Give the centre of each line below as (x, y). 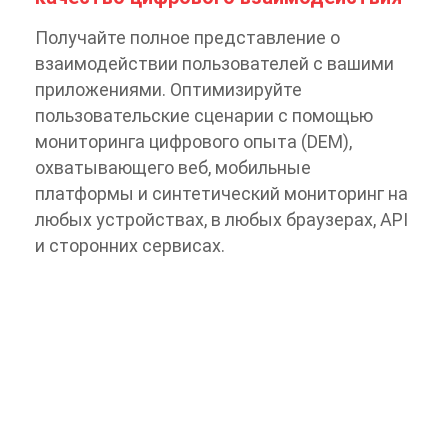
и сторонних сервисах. (130, 246)
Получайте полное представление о (187, 38)
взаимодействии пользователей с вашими (214, 64)
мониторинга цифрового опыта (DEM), (193, 142)
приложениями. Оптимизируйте (168, 90)
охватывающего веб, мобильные (173, 168)
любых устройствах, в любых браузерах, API (221, 220)
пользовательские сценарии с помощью (204, 116)
